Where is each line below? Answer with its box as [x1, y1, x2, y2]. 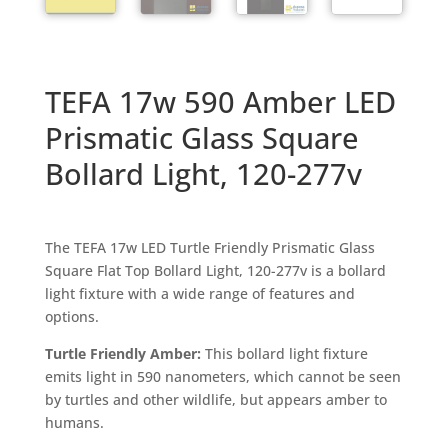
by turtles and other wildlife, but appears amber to [44, 390, 387, 410]
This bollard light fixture [204, 344, 368, 364]
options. [44, 307, 99, 327]
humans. [44, 413, 104, 433]
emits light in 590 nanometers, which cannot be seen [44, 367, 401, 387]
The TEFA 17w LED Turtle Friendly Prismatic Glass [44, 238, 375, 258]
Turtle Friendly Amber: [44, 344, 205, 364]
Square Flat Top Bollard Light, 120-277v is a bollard [44, 261, 386, 281]
